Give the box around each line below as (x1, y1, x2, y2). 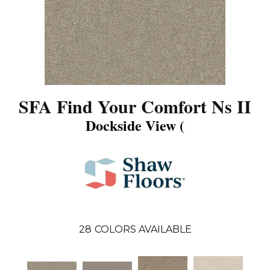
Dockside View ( (86, 114, 184, 136)
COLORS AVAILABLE (94, 223, 192, 235)
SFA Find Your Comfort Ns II (19, 92, 251, 119)
